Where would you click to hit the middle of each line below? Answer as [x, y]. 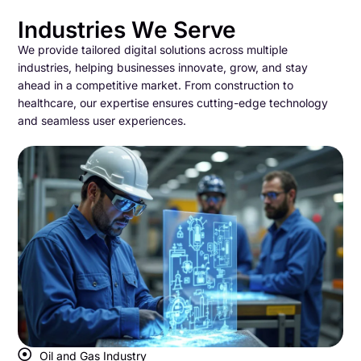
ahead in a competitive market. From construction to [156, 85]
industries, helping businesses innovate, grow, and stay [163, 67]
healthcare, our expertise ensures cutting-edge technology [173, 102]
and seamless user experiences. [102, 120]
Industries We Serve [127, 29]
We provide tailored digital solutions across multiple [153, 49]
